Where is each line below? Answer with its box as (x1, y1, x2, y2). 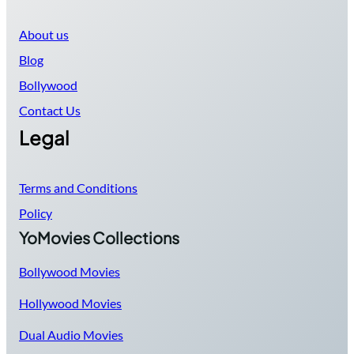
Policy (19, 205, 52, 221)
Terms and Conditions (19, 180, 137, 196)
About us (19, 27, 69, 43)
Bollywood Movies (19, 264, 120, 280)
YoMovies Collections (19, 228, 179, 248)
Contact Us (19, 103, 81, 119)
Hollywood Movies (19, 296, 122, 311)
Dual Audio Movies (19, 327, 123, 343)
